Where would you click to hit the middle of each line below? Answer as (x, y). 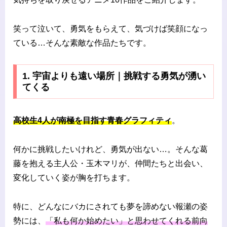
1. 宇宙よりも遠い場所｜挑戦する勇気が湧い (114, 76)
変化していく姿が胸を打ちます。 (74, 177)
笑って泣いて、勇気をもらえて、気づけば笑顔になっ (110, 28)
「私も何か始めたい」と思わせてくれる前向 (127, 220)
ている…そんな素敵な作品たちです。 (82, 43)
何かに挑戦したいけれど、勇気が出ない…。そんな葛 (110, 149)
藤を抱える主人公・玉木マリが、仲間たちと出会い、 (110, 163)
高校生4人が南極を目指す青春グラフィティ (92, 121)
